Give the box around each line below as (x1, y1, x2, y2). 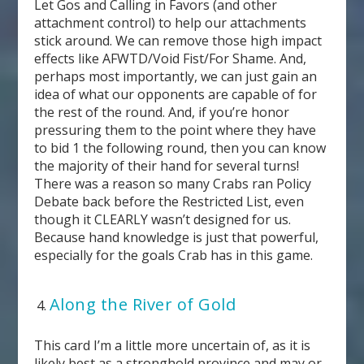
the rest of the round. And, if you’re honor (34, 103, 290, 122)
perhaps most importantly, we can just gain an (34, 67, 318, 86)
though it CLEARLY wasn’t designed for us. (34, 210, 292, 229)
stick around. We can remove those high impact (34, 32, 323, 50)
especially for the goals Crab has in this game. (34, 246, 314, 265)
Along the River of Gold (49, 293, 236, 316)
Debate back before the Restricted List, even (34, 193, 305, 211)
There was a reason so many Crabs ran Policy (34, 175, 312, 193)
